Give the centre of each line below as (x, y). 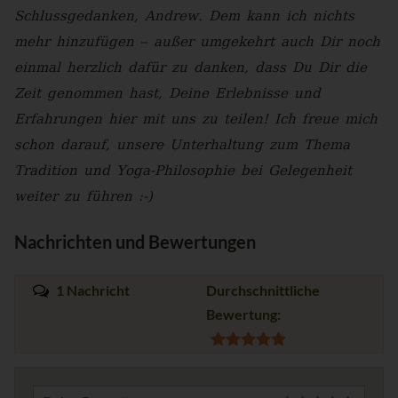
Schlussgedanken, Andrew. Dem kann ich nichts (184, 16)
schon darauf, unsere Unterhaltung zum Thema (182, 145)
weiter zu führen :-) (84, 197)
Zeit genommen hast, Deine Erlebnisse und (167, 94)
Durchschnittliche (263, 290)
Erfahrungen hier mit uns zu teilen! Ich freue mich (196, 119)
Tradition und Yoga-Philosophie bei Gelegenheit (183, 171)
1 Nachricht (92, 290)
